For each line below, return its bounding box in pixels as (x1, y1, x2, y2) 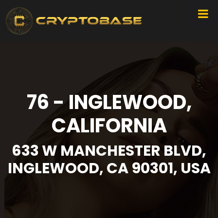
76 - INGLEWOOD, (26, 89, 192, 116)
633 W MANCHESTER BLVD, (12, 141, 206, 162)
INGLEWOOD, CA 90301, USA (7, 158, 211, 179)
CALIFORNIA (51, 112, 167, 140)
